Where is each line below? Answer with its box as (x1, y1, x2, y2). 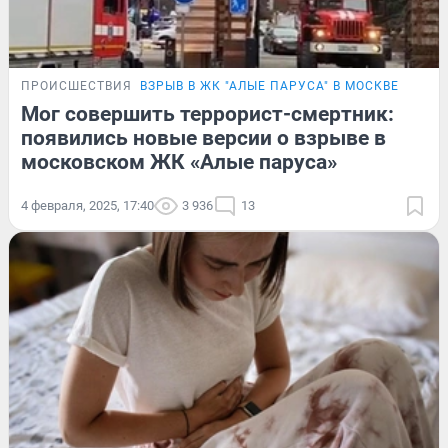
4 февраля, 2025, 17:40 (21, 198, 154, 214)
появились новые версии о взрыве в (21, 126, 386, 151)
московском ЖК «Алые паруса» (21, 150, 337, 175)
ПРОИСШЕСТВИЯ (21, 79, 132, 94)
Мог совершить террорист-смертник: (21, 102, 394, 127)
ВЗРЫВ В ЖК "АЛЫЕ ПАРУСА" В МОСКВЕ (140, 79, 399, 94)
